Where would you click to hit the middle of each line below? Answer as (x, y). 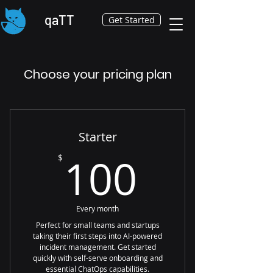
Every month (97, 208)
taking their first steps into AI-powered (97, 236)
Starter (97, 137)
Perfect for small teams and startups (97, 225)
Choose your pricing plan (97, 74)
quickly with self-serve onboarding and (97, 258)
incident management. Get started (97, 247)
